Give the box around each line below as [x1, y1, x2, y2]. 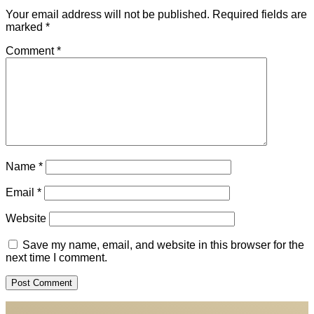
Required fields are [212, 8, 307, 20]
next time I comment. [6, 251, 107, 264]
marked [6, 20, 46, 33]
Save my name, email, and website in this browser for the [22, 238, 304, 251]
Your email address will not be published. [6, 8, 210, 20]
